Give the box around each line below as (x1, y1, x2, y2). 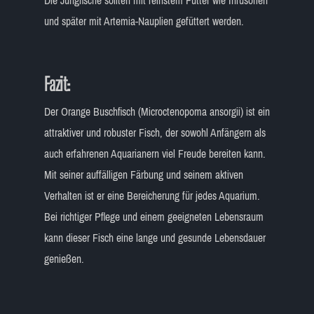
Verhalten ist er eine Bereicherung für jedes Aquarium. (43, 185, 260, 206)
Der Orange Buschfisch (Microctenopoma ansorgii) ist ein (43, 101, 270, 122)
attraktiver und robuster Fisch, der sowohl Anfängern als (43, 122, 266, 143)
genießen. (43, 248, 84, 269)
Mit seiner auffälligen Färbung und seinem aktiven (43, 164, 243, 185)
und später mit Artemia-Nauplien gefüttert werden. (43, 11, 244, 32)
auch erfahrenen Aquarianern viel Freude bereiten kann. (43, 143, 266, 164)
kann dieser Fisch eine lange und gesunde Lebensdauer (43, 227, 266, 248)
